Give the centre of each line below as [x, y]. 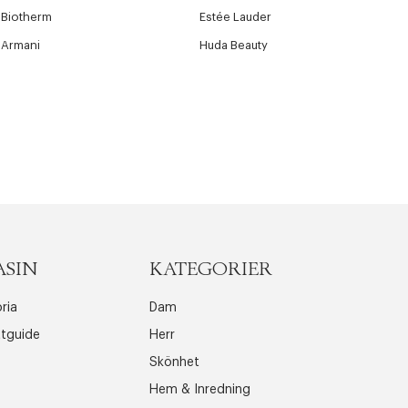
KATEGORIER [210, 270]
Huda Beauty [234, 45]
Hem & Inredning [199, 390]
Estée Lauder [236, 17]
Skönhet [174, 362]
